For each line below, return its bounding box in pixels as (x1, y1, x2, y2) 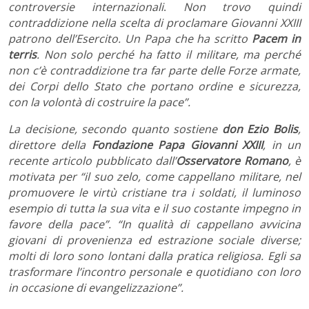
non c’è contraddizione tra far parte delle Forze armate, (8, 62, 301, 78)
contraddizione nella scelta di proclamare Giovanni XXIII (8, 14, 301, 30)
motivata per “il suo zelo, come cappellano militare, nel (8, 168, 301, 184)
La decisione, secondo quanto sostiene (8, 121, 222, 137)
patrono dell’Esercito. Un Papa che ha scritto (8, 30, 252, 46)
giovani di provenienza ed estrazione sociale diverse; (8, 232, 301, 248)
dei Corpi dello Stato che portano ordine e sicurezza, (8, 78, 301, 94)
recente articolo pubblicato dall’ (8, 152, 177, 168)
